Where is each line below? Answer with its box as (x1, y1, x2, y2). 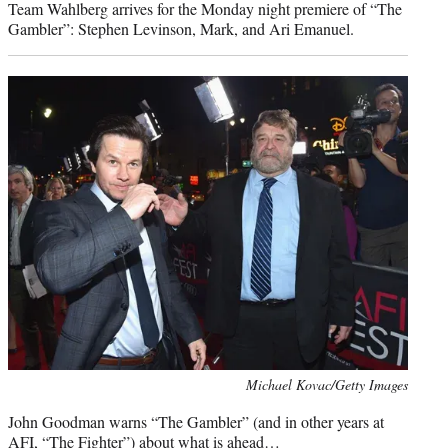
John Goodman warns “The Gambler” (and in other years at (8, 410, 384, 432)
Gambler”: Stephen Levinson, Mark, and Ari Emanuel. (8, 17, 354, 39)
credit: (7, 395, 44, 415)
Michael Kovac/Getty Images (246, 374, 408, 394)
